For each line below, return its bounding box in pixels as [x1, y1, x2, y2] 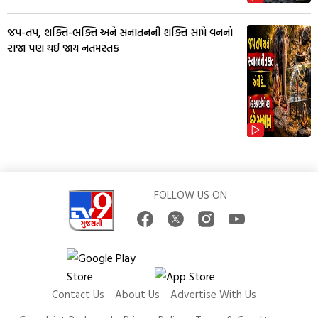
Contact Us [51, 286, 104, 303]
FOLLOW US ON [154, 187, 227, 204]
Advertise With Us [170, 286, 256, 303]
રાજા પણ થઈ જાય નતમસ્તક [7, 40, 119, 57]
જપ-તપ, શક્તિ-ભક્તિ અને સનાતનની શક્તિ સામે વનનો [7, 24, 233, 41]
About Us [114, 286, 160, 303]
